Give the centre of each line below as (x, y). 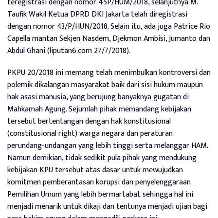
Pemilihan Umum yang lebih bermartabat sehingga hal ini (100, 194)
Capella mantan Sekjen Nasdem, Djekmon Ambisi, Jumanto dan (109, 39)
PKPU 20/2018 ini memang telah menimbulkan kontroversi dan (109, 73)
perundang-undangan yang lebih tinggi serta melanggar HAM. (108, 146)
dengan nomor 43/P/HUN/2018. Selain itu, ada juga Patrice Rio (109, 27)
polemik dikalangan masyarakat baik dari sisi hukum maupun (105, 85)
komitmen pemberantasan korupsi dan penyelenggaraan (99, 182)
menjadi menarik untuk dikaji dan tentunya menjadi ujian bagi (107, 207)
